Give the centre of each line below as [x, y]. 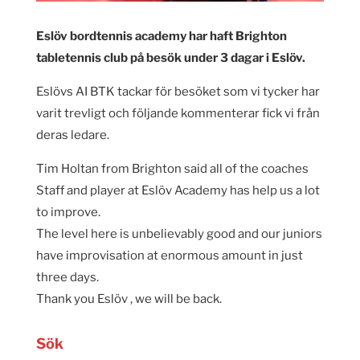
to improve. [68, 212]
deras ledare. [72, 135]
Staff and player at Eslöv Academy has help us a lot [178, 190]
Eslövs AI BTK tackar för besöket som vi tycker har [178, 91]
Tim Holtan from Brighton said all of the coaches [172, 168]
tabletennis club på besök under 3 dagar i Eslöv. [170, 57]
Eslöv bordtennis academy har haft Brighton [162, 36]
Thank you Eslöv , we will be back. [129, 299]
